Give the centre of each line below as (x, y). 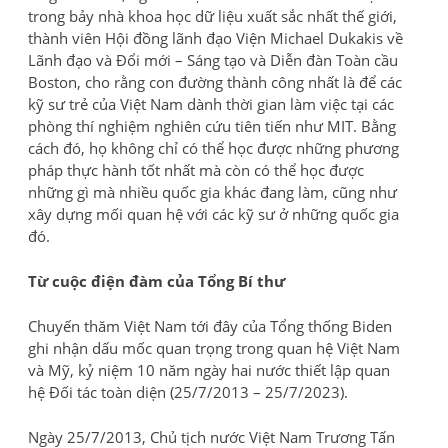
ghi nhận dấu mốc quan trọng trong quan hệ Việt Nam (214, 347)
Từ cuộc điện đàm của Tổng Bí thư (156, 280)
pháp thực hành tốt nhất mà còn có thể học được (196, 169)
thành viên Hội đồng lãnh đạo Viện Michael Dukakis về (215, 37)
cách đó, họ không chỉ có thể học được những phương (213, 147)
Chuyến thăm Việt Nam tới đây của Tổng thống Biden (210, 325)
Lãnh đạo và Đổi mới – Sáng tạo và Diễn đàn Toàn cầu (213, 59)
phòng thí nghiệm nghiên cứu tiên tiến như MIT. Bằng (212, 125)
